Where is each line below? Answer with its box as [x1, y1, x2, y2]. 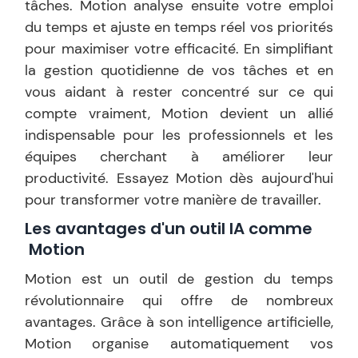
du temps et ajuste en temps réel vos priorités [25, 18, 333, 37]
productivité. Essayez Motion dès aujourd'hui [25, 169, 333, 188]
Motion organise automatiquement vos [25, 334, 333, 353]
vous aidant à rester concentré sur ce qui [25, 82, 333, 101]
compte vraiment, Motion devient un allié [25, 104, 333, 123]
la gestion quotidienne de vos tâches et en [25, 61, 333, 80]
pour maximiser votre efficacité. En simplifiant [25, 39, 333, 58]
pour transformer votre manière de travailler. [25, 190, 322, 209]
